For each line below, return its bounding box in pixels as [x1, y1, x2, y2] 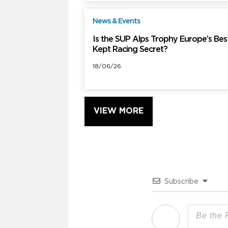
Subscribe [164, 179, 198, 185]
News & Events [93, 18, 140, 25]
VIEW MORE [94, 107, 144, 116]
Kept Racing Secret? [93, 46, 168, 54]
